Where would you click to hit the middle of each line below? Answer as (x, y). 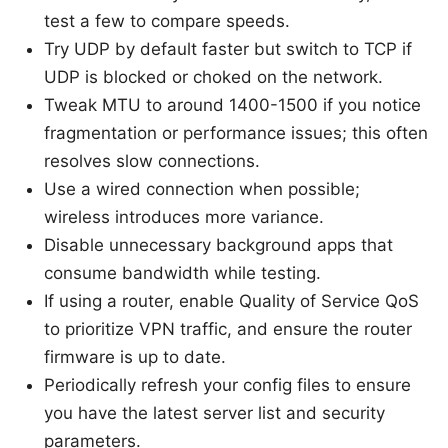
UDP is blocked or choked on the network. (213, 77)
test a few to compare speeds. (167, 21)
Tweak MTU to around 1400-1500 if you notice (232, 105)
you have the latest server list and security (214, 413)
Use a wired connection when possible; (202, 189)
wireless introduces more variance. (184, 217)
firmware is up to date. (135, 357)
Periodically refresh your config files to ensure (227, 385)
